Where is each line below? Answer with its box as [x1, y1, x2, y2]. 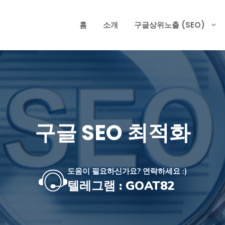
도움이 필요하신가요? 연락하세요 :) [67, 166, 187, 176]
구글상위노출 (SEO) [134, 20, 205, 30]
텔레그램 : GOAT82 [67, 178, 174, 194]
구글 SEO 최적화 [35, 118, 190, 148]
